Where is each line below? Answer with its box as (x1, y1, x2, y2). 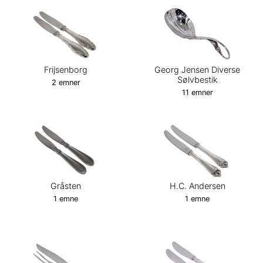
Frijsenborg (44, 64, 87, 75)
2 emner (51, 77, 80, 87)
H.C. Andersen (169, 180, 225, 191)
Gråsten (50, 180, 81, 191)
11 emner (181, 87, 213, 97)
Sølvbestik (177, 74, 218, 85)
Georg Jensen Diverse (154, 64, 240, 75)
